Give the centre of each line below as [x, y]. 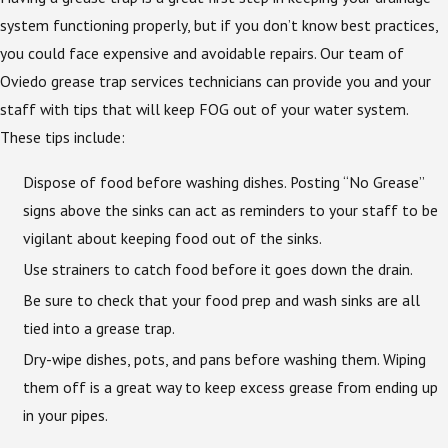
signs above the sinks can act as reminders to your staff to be [231, 209]
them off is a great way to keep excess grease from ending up [231, 387]
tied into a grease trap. [99, 328]
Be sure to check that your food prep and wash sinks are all [222, 300]
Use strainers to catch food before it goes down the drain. [218, 269]
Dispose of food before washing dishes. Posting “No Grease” [224, 181]
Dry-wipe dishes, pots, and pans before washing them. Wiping [225, 359]
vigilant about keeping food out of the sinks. [173, 237]
